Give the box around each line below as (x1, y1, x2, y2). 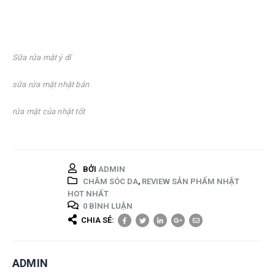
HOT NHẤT (68, 188, 109, 198)
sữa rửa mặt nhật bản (12, 80, 89, 90)
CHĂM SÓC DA (83, 176, 138, 186)
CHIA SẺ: (81, 215, 114, 225)
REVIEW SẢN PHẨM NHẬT (142, 176, 239, 186)
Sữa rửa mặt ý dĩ (12, 53, 71, 63)
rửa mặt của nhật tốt (12, 107, 85, 117)
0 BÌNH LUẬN (83, 201, 133, 211)
